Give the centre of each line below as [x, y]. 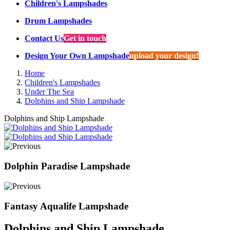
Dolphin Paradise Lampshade [67, 166]
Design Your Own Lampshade [77, 56]
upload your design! [164, 56]
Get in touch [85, 39]
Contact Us [44, 39]
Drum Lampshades [58, 21]
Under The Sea [49, 92]
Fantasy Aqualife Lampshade [66, 206]
